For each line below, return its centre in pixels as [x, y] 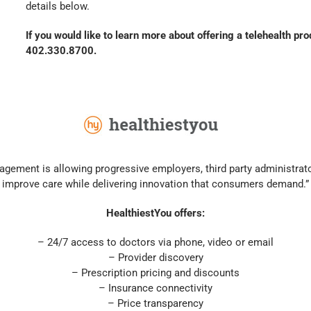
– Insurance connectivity [155, 288]
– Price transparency [155, 303]
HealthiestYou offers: [155, 213]
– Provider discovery [155, 257]
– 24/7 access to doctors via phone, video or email [155, 242]
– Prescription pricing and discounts [155, 272]
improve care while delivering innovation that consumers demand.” [155, 184]
